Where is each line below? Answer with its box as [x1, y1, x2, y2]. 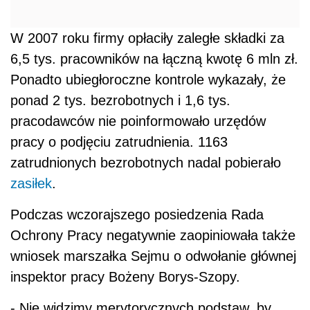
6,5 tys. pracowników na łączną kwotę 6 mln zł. [10, 51, 298, 67]
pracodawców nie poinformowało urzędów [10, 113, 266, 129]
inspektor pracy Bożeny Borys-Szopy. [10, 269, 240, 285]
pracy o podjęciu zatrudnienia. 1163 [10, 134, 228, 150]
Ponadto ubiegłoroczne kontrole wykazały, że [10, 72, 286, 88]
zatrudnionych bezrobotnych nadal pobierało [10, 155, 281, 171]
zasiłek [10, 176, 52, 192]
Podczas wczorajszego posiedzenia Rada [10, 207, 264, 223]
